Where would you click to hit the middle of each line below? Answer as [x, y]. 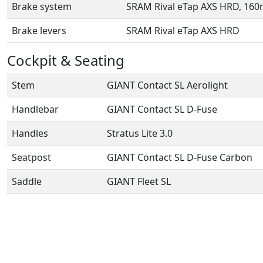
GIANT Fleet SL [139, 181]
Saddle [27, 181]
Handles [30, 133]
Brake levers [39, 30]
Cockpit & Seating [66, 60]
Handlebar [35, 109]
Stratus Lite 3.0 [140, 133]
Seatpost [31, 157]
